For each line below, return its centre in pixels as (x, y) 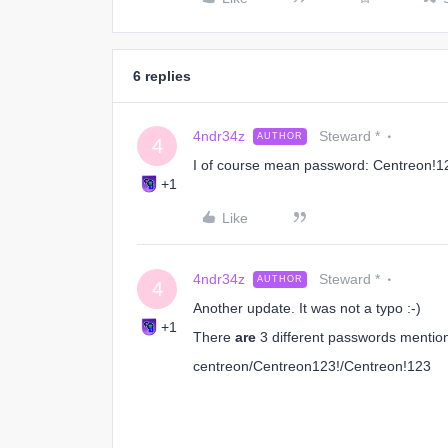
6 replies (162, 76)
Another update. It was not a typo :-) (307, 308)
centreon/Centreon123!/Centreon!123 (312, 366)
